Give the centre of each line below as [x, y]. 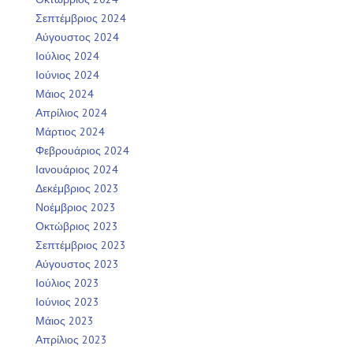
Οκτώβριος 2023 [77, 226]
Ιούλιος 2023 [67, 282]
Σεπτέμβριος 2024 [81, 18]
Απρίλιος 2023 [71, 339]
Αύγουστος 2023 [77, 264]
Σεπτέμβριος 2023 [81, 245]
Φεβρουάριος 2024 [82, 150]
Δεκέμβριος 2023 [77, 188]
